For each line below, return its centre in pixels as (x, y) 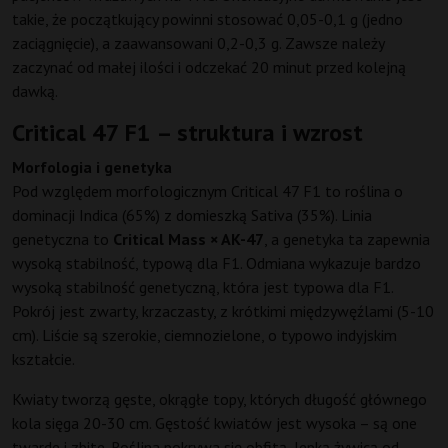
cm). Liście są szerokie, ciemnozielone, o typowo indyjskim (204, 335)
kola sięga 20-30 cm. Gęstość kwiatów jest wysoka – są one (214, 423)
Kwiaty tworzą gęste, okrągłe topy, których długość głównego (219, 399)
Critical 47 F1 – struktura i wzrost (187, 133)
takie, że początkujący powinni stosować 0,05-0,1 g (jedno (207, 19)
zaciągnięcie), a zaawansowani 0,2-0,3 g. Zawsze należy (198, 43)
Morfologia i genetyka (92, 167)
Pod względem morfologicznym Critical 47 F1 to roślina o (207, 191)
